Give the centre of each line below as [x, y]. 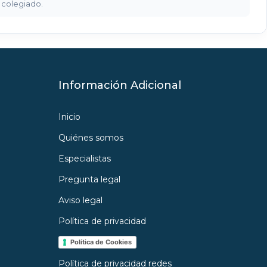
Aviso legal [80, 201]
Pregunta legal [89, 180]
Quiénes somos [91, 138]
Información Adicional [119, 86]
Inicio [69, 117]
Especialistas [84, 159]
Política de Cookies [101, 242]
